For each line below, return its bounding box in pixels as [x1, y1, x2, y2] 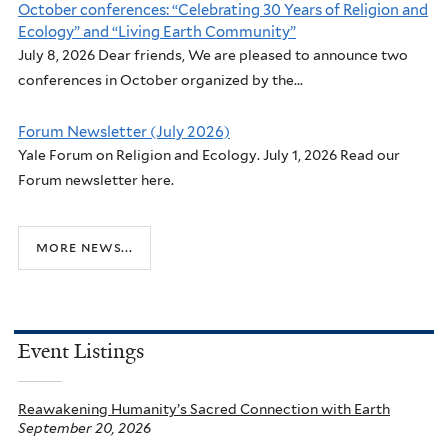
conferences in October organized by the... [18, 72, 303, 89]
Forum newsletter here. [18, 172, 174, 189]
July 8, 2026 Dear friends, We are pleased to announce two [18, 47, 408, 64]
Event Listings [18, 337, 144, 364]
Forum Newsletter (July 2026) [18, 123, 230, 142]
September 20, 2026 [18, 419, 151, 436]
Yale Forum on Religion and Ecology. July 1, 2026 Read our [18, 147, 400, 164]
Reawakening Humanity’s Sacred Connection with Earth [18, 400, 390, 417]
